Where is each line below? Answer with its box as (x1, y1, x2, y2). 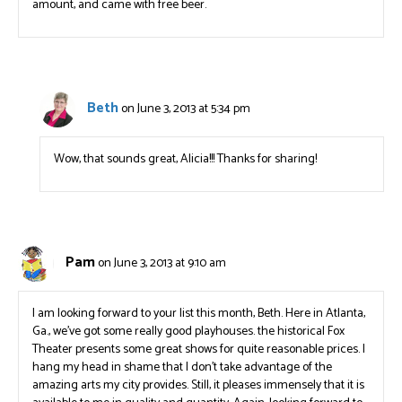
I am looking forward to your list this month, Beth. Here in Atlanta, (32, 303, 365, 324)
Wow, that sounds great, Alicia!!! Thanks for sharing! (54, 149, 318, 170)
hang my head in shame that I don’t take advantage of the (32, 357, 332, 378)
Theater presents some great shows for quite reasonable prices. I (32, 339, 365, 360)
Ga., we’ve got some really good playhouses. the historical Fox (32, 321, 345, 342)
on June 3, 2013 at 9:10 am (98, 253, 226, 275)
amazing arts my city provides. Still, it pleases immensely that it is (32, 375, 364, 396)
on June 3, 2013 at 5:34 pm (121, 99, 251, 120)
